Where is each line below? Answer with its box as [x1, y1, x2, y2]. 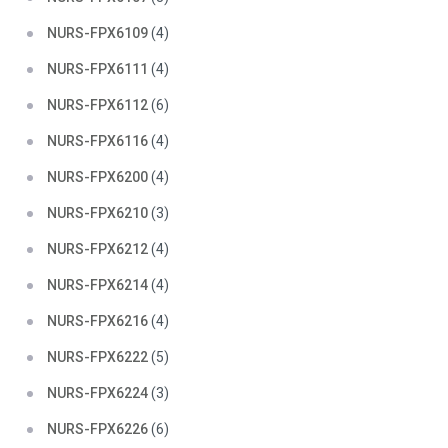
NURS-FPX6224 [47, 385, 148, 401]
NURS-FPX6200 [47, 169, 148, 185]
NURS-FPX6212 [47, 241, 148, 257]
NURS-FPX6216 [47, 313, 148, 329]
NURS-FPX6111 [47, 61, 148, 77]
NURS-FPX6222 [47, 349, 148, 365]
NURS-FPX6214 [47, 277, 148, 293]
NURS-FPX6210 [47, 205, 148, 221]
